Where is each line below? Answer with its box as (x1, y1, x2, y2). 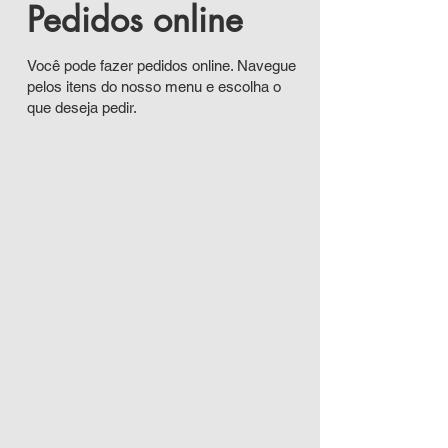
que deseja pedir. (26, 99, 137, 116)
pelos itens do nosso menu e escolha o (26, 78, 281, 95)
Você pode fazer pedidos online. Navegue (26, 57, 296, 74)
